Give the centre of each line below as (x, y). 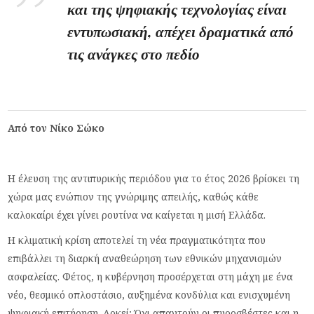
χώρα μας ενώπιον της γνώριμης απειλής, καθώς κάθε (134, 196)
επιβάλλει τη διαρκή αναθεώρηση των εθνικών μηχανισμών (145, 258)
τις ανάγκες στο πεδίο (134, 53)
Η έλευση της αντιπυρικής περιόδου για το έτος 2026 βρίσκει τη (154, 178)
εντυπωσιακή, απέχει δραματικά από (181, 30)
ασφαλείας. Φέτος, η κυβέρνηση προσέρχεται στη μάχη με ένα (151, 276)
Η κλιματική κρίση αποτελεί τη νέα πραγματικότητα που (137, 240)
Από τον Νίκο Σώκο (56, 128)
